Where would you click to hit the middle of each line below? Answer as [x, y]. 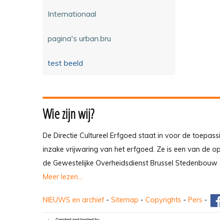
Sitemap [125, 200]
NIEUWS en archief [73, 200]
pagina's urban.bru [79, 38]
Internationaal [72, 14]
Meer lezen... [63, 177]
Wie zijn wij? [69, 113]
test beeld [65, 63]
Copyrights [163, 200]
